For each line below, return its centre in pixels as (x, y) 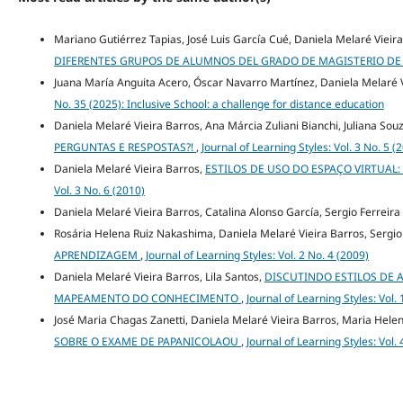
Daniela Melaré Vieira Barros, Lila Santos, (159, 277)
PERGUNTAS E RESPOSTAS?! (125, 147)
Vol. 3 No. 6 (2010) (99, 190)
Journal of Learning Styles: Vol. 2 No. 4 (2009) (257, 255)
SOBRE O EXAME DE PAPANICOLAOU (147, 341)
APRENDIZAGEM (97, 255)
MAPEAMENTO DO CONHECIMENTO (147, 298)
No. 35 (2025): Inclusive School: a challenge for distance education (219, 104)
